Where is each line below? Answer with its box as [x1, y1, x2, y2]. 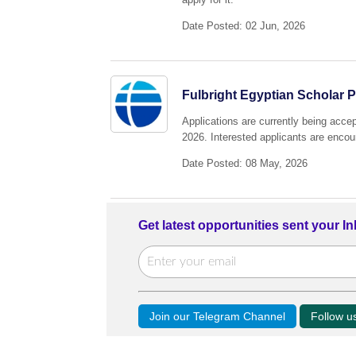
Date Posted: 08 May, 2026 [182, 157, 308, 170]
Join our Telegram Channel [149, 309, 286, 323]
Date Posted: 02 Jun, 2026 [182, 19, 306, 32]
